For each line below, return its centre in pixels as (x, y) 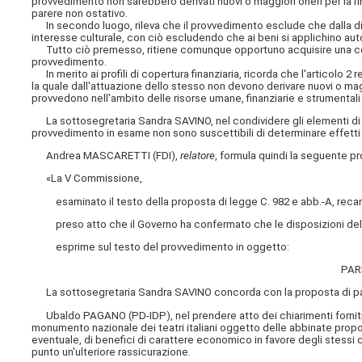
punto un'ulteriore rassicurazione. (112, 351)
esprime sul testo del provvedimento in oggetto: (161, 247)
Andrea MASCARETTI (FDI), (106, 156)
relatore (198, 156)
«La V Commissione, (87, 179)
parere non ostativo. (80, 13)
